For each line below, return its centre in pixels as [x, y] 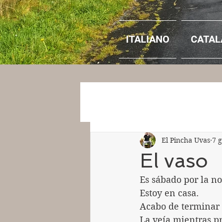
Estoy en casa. [169, 193]
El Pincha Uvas [186, 140]
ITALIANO [148, 39]
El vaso [174, 161]
